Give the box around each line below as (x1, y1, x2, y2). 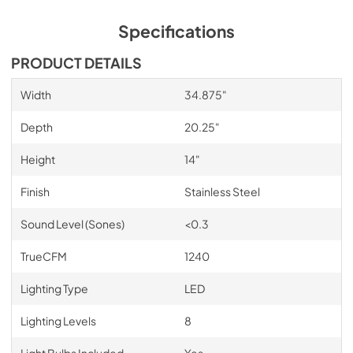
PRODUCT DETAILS (11, 54, 142, 72)
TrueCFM (20, 248, 67, 263)
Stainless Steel (184, 184, 260, 199)
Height (20, 151, 55, 166)
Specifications (118, 20, 235, 42)
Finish (20, 184, 50, 199)
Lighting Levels (20, 313, 96, 328)
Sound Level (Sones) (20, 216, 124, 231)
